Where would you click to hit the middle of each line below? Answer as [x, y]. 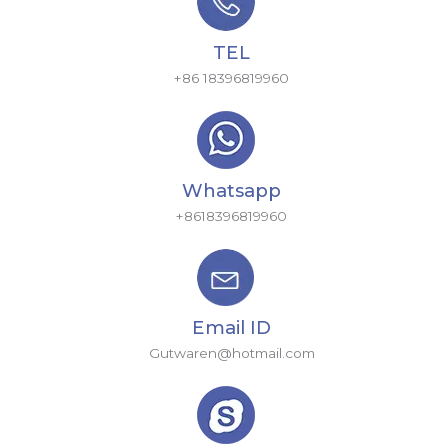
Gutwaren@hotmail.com [231, 353]
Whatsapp [231, 191]
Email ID [231, 328]
